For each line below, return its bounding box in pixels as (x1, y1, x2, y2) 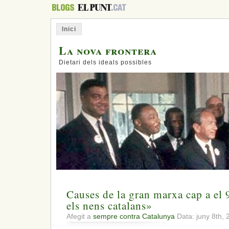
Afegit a (66, 212, 93, 221)
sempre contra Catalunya (93, 212, 175, 221)
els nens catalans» (66, 198, 152, 213)
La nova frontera (59, 42, 157, 58)
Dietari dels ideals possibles (59, 59, 152, 66)
